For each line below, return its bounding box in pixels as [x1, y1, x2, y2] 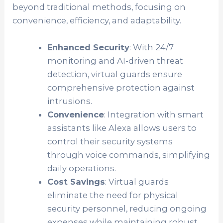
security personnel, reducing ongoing [47, 203, 207, 214]
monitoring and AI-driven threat [47, 55, 183, 66]
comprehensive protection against [47, 82, 195, 93]
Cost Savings [47, 176, 105, 187]
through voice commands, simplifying [47, 149, 210, 160]
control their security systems [47, 136, 173, 146]
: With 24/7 [129, 42, 174, 52]
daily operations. [47, 163, 116, 173]
